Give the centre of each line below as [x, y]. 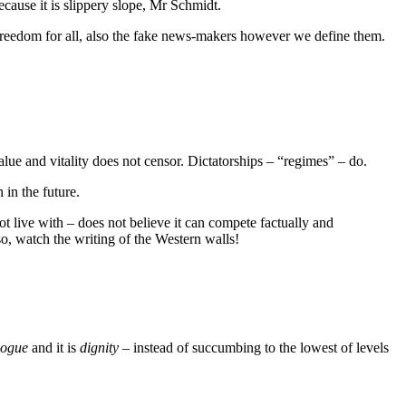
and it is [54, 347]
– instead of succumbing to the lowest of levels [254, 347]
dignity [99, 347]
